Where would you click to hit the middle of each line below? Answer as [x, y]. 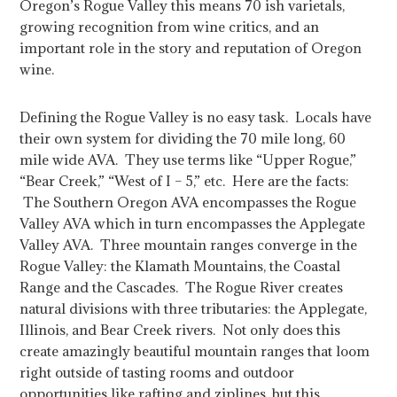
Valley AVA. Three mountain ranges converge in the [189, 245]
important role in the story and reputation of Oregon [191, 48]
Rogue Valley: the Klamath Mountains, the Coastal [180, 266]
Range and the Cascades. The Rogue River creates [182, 287]
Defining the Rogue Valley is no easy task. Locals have [196, 117]
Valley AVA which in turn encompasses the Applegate [193, 223]
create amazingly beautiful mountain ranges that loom [195, 351]
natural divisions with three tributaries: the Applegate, [194, 308]
